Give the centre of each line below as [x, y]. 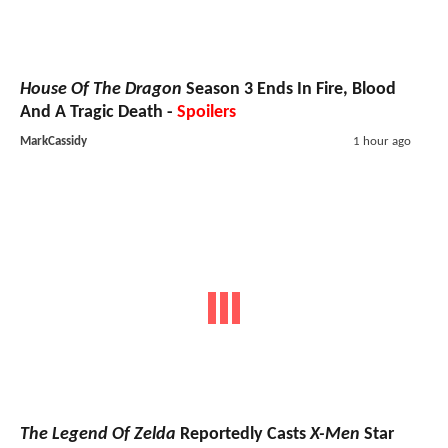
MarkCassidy [53, 141]
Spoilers [206, 112]
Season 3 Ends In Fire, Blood [289, 89]
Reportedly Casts [243, 435]
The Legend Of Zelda [98, 435]
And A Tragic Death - [98, 112]
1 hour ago [381, 141]
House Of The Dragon [101, 89]
